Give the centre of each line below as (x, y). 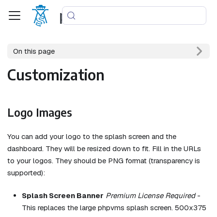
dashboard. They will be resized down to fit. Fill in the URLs (104, 148)
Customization (56, 75)
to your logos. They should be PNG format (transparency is (104, 160)
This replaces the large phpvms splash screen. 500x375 (114, 208)
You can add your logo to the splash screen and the (92, 136)
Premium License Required (150, 195)
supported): (26, 172)
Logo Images (40, 112)
